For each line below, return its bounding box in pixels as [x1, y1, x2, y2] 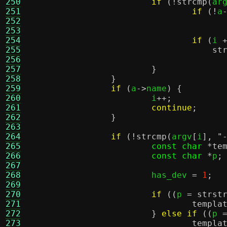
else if [162, 209, 197, 218]
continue [152, 103, 192, 112]
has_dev [152, 170, 192, 180]
